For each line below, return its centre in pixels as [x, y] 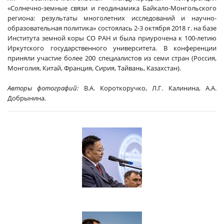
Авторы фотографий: [43, 88]
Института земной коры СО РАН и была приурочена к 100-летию [112, 38]
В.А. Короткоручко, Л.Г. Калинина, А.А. [148, 88]
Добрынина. [27, 98]
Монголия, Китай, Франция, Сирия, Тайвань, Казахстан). [94, 68]
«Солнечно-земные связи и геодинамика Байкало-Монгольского [112, 8]
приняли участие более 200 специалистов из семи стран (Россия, [112, 58]
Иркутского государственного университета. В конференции [112, 48]
